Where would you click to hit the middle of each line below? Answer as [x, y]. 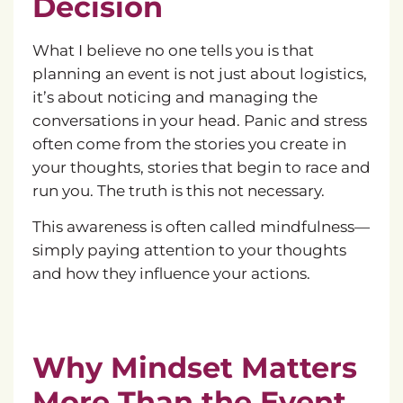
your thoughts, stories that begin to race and [201, 167]
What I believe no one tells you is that [173, 50]
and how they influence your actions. [171, 274]
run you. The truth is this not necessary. [178, 190]
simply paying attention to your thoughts [189, 251]
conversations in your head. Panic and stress [199, 120]
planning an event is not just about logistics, [199, 73]
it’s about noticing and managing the [175, 97]
